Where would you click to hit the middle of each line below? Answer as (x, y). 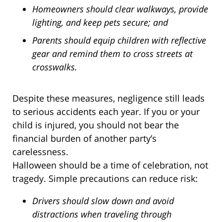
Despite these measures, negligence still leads (109, 98)
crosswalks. (55, 67)
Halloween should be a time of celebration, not (110, 165)
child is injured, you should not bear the (96, 125)
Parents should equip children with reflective (119, 40)
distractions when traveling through (102, 214)
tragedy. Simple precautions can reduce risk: (105, 178)
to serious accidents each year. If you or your (106, 111)
